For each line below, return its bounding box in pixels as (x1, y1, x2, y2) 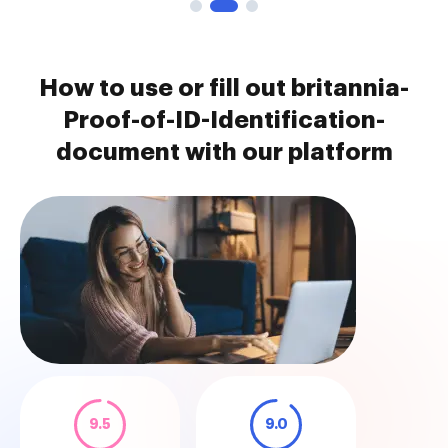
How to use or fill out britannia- (39, 76, 409, 100)
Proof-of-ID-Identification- (63, 108, 385, 132)
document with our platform (55, 140, 393, 164)
